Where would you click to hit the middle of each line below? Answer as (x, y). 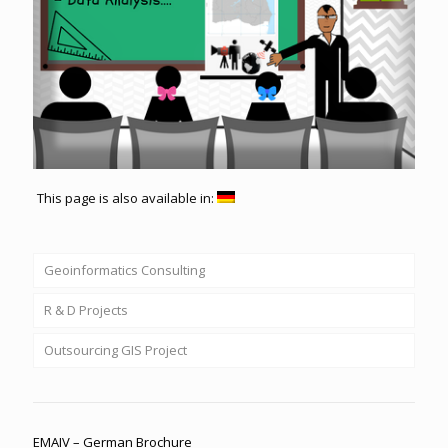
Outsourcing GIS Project (115, 349)
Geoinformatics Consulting (124, 269)
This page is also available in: (126, 197)
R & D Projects (86, 309)
